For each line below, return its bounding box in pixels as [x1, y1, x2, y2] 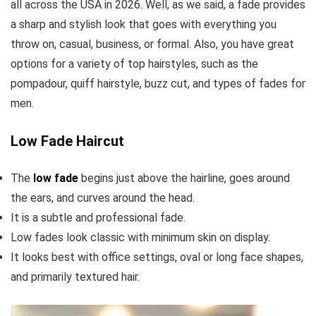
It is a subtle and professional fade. [11, 210, 186, 224]
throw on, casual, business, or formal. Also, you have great [11, 37, 294, 51]
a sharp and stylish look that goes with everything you [11, 17, 276, 31]
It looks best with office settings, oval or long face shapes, [11, 250, 303, 264]
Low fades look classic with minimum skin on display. [11, 230, 270, 244]
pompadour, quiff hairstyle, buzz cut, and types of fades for [11, 76, 305, 90]
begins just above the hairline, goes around [78, 171, 290, 185]
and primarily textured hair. [11, 269, 140, 284]
